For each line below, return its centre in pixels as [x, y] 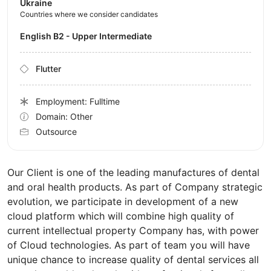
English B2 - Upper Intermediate [89, 36]
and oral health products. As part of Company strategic [135, 187]
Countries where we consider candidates [89, 15]
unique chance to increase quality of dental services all [133, 260]
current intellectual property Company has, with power [133, 231]
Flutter [48, 69]
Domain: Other [64, 117]
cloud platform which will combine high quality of [121, 216]
